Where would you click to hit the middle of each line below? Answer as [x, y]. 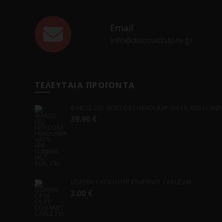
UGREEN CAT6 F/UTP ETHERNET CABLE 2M [131, 182]
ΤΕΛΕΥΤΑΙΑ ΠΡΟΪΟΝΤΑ [85, 85]
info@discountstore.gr [152, 40]
